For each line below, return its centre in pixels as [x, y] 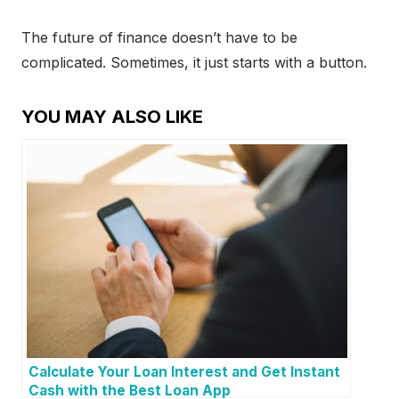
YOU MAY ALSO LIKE [112, 117]
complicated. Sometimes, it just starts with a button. [194, 63]
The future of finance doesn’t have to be [159, 38]
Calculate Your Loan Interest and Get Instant [184, 372]
